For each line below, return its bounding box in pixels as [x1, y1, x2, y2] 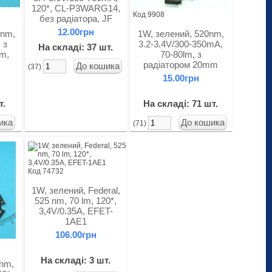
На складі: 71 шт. [143, 98, 219, 109]
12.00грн [57, 27, 94, 37]
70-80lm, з [160, 49, 202, 59]
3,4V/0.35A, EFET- [38, 206, 113, 216]
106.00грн [55, 229, 97, 240]
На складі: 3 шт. [41, 254, 111, 265]
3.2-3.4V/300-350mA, [138, 39, 223, 49]
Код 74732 [27, 167, 64, 175]
